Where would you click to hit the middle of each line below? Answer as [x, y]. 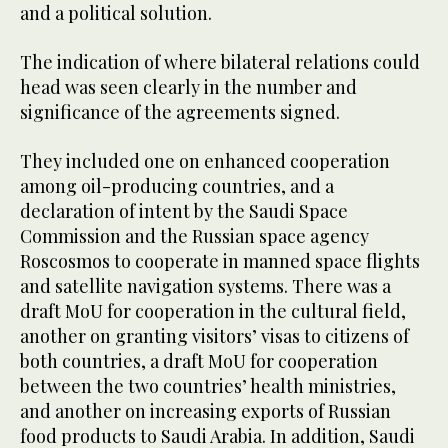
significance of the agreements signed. [180, 112]
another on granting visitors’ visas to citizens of [214, 336]
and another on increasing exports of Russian [205, 411]
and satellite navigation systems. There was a [205, 286]
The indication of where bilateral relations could [220, 62]
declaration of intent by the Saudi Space [184, 211]
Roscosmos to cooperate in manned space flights [220, 261]
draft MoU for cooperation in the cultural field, [213, 311]
